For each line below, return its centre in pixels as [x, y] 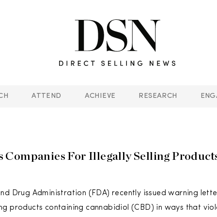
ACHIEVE [100, 96]
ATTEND [46, 96]
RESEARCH [158, 96]
